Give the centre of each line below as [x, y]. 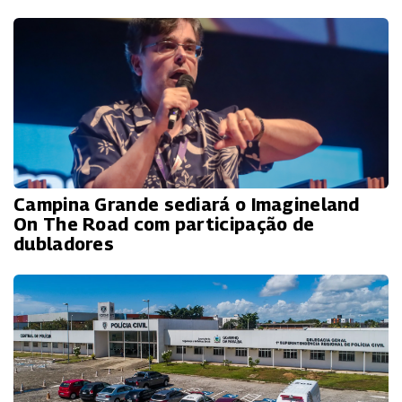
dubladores [64, 244]
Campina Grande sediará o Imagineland [187, 204]
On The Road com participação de [164, 224]
